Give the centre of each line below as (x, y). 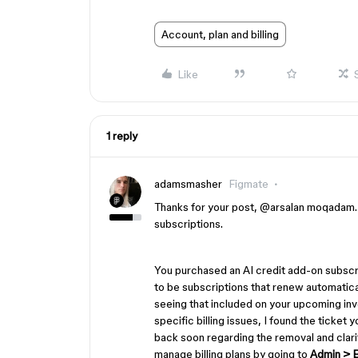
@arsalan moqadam (307, 207)
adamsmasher (188, 184)
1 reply (122, 136)
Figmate (249, 184)
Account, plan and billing (220, 34)
